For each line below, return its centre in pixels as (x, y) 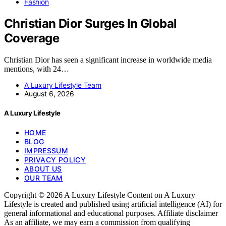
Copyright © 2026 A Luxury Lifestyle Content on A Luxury (100, 195)
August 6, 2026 (49, 93)
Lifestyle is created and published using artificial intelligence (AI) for (113, 204)
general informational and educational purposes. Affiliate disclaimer (111, 213)
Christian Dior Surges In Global (91, 24)
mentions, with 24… (37, 69)
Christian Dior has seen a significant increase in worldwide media (108, 60)
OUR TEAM (44, 178)
